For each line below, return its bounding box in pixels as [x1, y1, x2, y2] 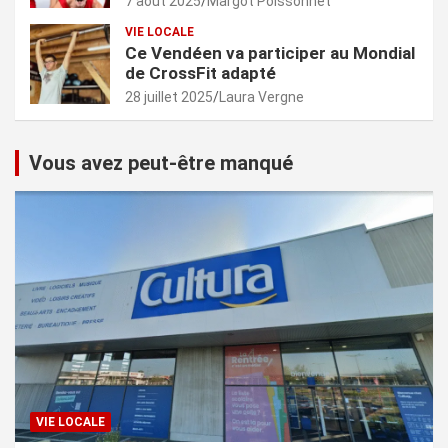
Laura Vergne [219, 89, 304, 106]
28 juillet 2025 [125, 89, 213, 106]
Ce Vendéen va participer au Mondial [125, 43, 415, 64]
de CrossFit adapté [125, 63, 276, 84]
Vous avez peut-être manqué [29, 151, 293, 176]
